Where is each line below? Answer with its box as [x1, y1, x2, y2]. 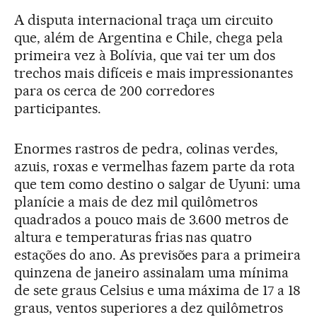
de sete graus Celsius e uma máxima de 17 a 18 [14, 281, 301, 299]
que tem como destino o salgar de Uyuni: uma [14, 175, 301, 192]
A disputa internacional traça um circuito [14, 11, 274, 28]
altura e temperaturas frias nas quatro [14, 228, 253, 246]
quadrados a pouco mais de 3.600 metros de [14, 210, 289, 228]
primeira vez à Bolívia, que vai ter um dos [14, 46, 276, 64]
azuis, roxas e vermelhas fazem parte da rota [14, 157, 296, 175]
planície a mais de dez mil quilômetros [14, 192, 258, 210]
